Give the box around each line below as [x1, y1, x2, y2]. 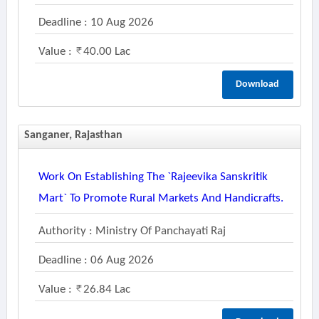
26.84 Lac [83, 283, 130, 296]
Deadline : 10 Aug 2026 [38, 16, 154, 28]
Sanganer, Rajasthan [23, 130, 122, 141]
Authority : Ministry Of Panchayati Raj [38, 225, 226, 237]
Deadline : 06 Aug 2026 [38, 254, 154, 266]
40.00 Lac [83, 46, 130, 58]
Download [236, 79, 280, 90]
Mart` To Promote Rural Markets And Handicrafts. [38, 192, 283, 204]
